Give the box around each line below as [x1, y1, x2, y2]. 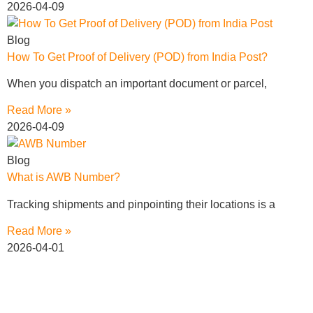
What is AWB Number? [6, 171, 120, 184]
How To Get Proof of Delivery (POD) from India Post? [6, 50, 268, 63]
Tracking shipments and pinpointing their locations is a [6, 198, 275, 210]
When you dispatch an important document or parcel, [6, 77, 267, 89]
